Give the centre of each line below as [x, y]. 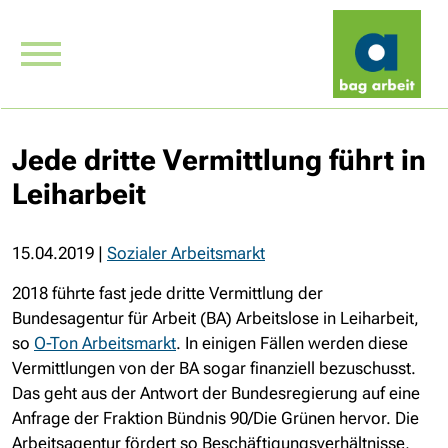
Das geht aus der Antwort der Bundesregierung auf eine [216, 393]
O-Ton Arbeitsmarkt [105, 343]
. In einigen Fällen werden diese [292, 343]
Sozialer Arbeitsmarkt [186, 253]
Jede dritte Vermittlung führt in [219, 160]
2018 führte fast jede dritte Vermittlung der [167, 293]
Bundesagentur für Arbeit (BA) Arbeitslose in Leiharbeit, [215, 318]
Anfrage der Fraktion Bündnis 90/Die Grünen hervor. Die [215, 418]
